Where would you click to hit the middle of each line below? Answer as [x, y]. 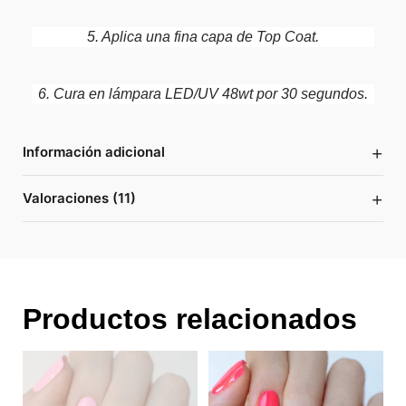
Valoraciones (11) [79, 198]
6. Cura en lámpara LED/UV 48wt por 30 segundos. [203, 93]
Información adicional [94, 151]
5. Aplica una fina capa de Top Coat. [203, 36]
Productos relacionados [190, 319]
